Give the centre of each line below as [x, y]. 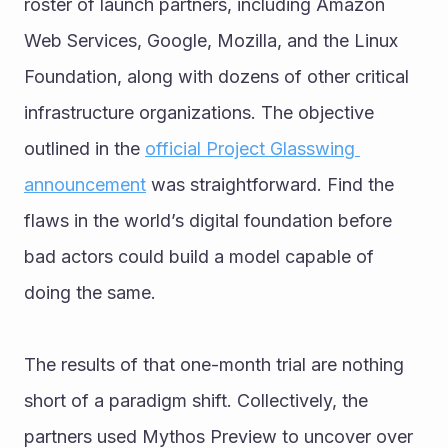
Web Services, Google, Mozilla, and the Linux [211, 40]
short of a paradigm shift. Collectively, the [196, 400]
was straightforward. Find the [270, 184]
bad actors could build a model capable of [199, 256]
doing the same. [90, 292]
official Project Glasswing [250, 148]
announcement [85, 184]
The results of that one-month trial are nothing [214, 364]
